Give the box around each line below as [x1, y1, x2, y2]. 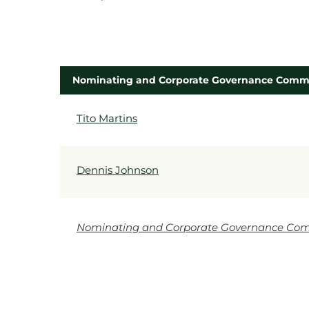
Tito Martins [77, 112, 137, 125]
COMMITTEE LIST [72, 101, 157, 114]
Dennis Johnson [77, 163, 159, 177]
